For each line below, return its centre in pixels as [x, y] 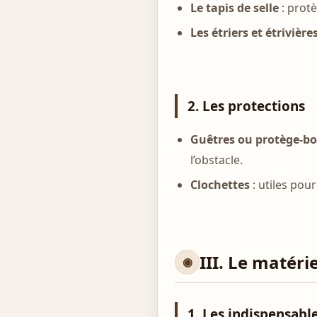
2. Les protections [247, 106]
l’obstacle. [217, 160]
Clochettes [220, 184]
